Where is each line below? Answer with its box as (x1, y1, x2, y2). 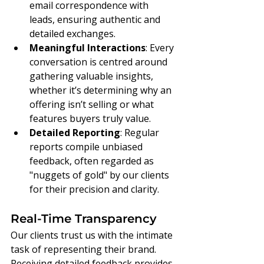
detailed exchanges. (29, 27, 115, 41)
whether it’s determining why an (29, 84, 174, 97)
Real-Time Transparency (11, 212, 157, 226)
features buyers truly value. (29, 112, 151, 126)
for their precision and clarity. (29, 183, 159, 196)
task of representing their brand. (11, 243, 159, 256)
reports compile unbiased (29, 140, 145, 154)
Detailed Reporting (29, 126, 120, 140)
